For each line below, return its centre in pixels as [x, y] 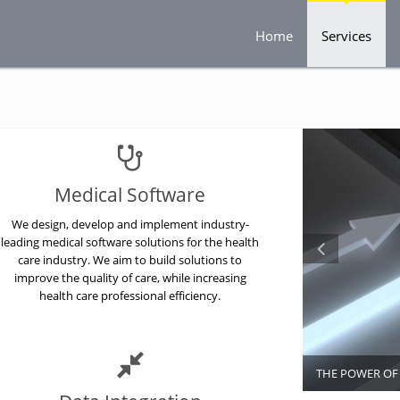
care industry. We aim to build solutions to [130, 260]
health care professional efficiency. [130, 296]
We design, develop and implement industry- [130, 224]
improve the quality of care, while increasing [130, 278]
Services [346, 36]
